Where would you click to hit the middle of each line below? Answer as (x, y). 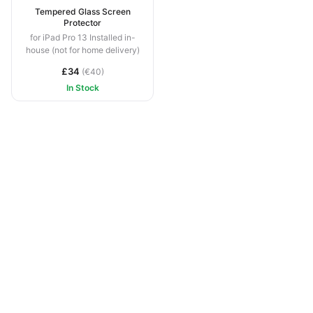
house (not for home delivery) (82, 50)
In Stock (82, 87)
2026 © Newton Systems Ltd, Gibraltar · (118, 263)
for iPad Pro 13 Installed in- (82, 37)
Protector (82, 22)
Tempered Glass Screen (82, 11)
